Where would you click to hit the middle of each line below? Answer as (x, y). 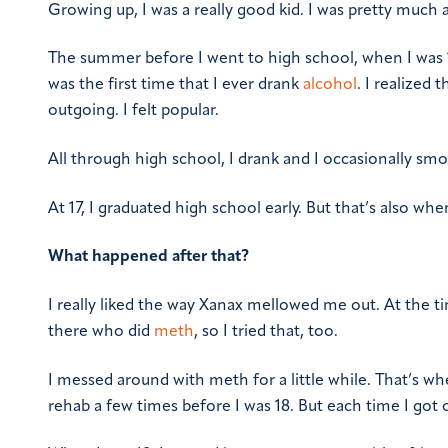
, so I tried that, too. (266, 331)
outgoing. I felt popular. (133, 111)
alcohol (330, 85)
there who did (101, 331)
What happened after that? (148, 257)
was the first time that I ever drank (175, 85)
